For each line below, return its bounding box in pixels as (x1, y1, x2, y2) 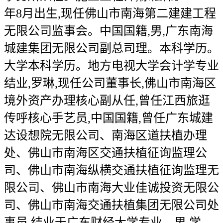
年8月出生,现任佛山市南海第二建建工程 (4, 7, 216, 20)
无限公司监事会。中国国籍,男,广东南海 (4, 24, 213, 37)
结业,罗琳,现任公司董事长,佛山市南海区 (4, 77, 216, 90)
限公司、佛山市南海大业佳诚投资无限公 (4, 181, 219, 194)
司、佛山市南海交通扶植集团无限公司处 (4, 199, 219, 212)
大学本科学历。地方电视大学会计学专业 (4, 59, 219, 72)
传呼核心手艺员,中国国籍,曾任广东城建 (4, 111, 213, 124)
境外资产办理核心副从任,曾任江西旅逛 (4, 94, 210, 107)
